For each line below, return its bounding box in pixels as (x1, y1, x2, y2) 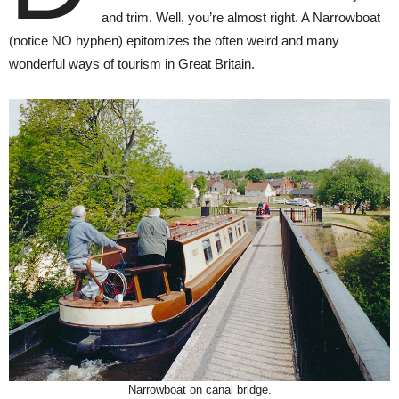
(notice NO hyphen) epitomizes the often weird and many (9, 32, 339, 48)
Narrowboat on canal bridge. (127, 382, 272, 396)
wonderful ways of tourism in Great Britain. (9, 55, 255, 71)
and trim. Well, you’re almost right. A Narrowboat (101, 9, 380, 25)
